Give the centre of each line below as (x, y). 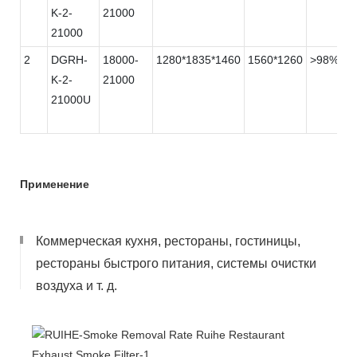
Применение (55, 184)
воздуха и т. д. (76, 285)
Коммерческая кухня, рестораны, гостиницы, (168, 241)
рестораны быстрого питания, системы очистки (176, 263)
